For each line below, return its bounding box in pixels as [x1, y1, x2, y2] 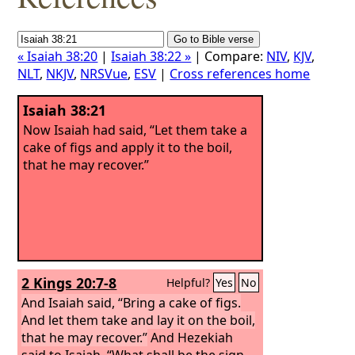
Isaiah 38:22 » [111, 48, 192, 65]
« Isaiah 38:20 [17, 48, 98, 65]
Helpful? [166, 275, 214, 290]
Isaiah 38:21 [23, 101, 107, 120]
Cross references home [170, 65, 311, 82]
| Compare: [191, 48, 267, 65]
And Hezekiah [147, 328, 234, 346]
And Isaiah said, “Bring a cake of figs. [21, 293, 242, 311]
